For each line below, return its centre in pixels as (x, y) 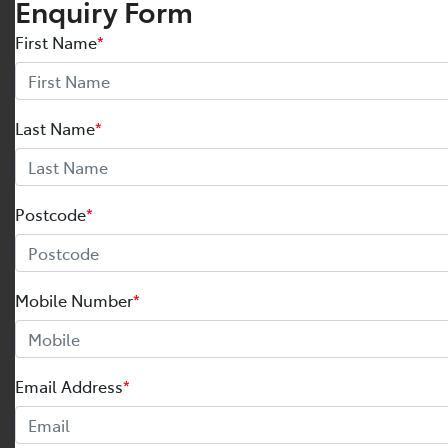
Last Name (55, 128)
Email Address (69, 386)
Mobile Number (74, 300)
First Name (56, 42)
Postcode (50, 214)
